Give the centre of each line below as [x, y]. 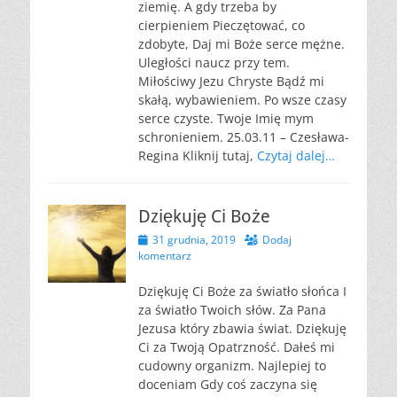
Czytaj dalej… [296, 156]
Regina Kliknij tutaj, [198, 156]
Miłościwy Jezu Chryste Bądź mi [231, 81]
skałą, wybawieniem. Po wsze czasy [242, 100]
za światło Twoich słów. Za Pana [232, 310]
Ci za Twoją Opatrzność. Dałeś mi [237, 347]
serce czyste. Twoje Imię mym [226, 118]
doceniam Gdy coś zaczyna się [228, 384]
